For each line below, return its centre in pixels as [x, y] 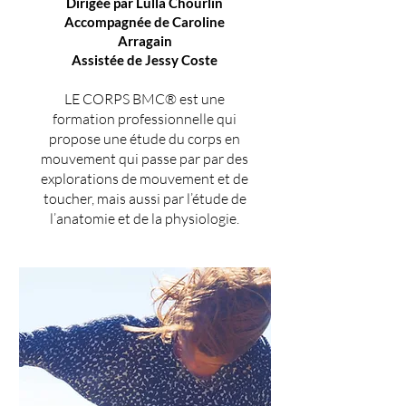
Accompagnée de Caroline [145, 22]
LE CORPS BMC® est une [145, 99]
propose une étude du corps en [145, 139]
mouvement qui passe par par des [145, 159]
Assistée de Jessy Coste [145, 60]
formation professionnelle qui [145, 119]
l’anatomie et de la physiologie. [145, 218]
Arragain [145, 41]
